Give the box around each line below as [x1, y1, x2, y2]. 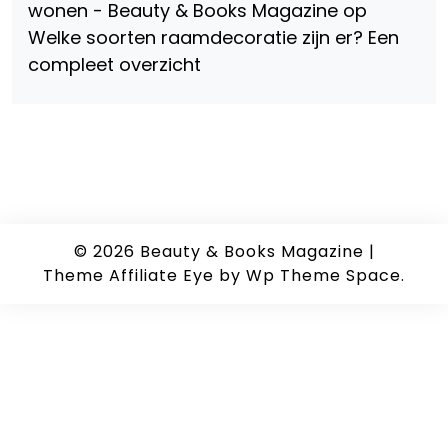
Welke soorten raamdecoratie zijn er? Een [28, 25, 399, 51]
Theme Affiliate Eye [43, 264, 214, 288]
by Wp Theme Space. [214, 264, 405, 288]
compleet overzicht [28, 52, 201, 78]
